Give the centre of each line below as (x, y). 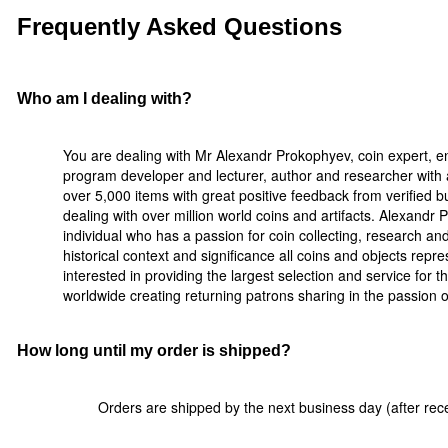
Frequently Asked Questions (179, 26)
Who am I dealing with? (104, 98)
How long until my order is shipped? (154, 350)
